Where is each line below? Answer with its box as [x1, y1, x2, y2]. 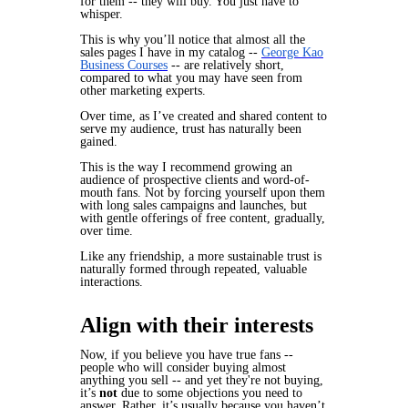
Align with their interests [80, 313, 313, 337]
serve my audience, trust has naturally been [80, 122, 301, 136]
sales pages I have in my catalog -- [80, 46, 258, 59]
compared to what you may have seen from [80, 71, 302, 85]
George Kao [261, 46, 323, 59]
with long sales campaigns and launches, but [80, 199, 307, 212]
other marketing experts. [80, 84, 206, 97]
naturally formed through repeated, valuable [80, 262, 307, 276]
